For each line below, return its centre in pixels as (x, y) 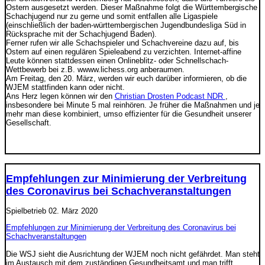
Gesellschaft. (28, 122)
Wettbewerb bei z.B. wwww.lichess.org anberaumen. (95, 69)
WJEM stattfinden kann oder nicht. (65, 87)
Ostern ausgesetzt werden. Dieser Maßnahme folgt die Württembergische (131, 7)
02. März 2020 (73, 211)
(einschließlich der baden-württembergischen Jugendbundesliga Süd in (126, 25)
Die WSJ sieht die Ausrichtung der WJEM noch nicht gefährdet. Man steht (132, 254)
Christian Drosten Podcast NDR (170, 96)
